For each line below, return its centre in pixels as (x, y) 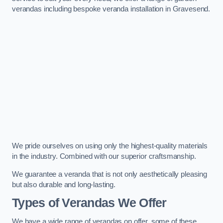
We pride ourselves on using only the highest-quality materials (110, 146)
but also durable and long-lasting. (64, 184)
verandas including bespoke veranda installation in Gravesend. (111, 9)
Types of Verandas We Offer (89, 203)
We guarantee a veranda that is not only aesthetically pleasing (110, 174)
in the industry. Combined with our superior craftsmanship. (104, 157)
